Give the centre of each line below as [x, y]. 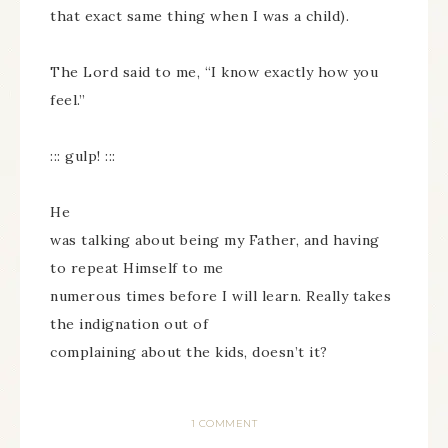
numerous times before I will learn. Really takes [220, 296]
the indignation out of [129, 324]
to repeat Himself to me [137, 268]
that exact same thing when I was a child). [199, 16]
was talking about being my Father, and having [215, 240]
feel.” [67, 100]
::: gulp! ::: [83, 156]
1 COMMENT [224, 423]
